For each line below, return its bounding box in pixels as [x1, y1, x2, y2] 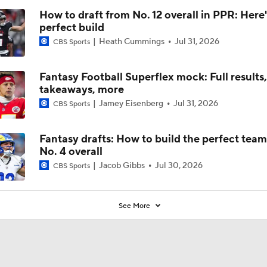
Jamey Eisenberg [97, 98, 165, 109]
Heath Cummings [97, 36, 166, 47]
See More [119, 201, 153, 210]
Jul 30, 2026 [154, 160, 203, 171]
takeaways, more [39, 82, 124, 97]
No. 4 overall [39, 144, 103, 159]
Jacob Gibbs [97, 160, 147, 171]
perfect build [39, 20, 104, 35]
